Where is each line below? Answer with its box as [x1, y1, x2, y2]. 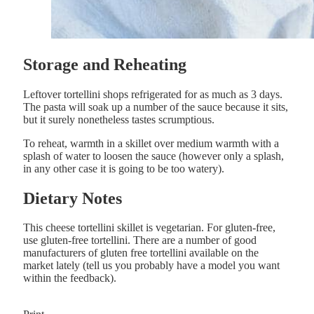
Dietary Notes [23, 189, 122, 207]
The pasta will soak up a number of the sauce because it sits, [23, 100, 288, 113]
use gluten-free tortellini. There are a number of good [23, 234, 257, 247]
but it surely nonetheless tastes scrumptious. [23, 113, 214, 125]
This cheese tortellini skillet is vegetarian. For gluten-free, [23, 221, 275, 234]
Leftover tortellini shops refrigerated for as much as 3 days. [23, 88, 282, 100]
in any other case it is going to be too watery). [23, 162, 224, 175]
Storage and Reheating [23, 55, 186, 74]
